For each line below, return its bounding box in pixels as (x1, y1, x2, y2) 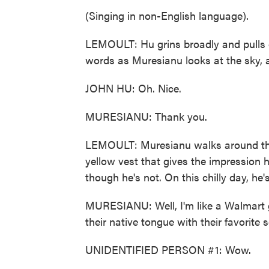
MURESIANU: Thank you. (85, 109, 207, 124)
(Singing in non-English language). (85, 8, 249, 23)
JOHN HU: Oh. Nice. (85, 80, 181, 95)
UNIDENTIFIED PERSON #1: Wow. (85, 242, 251, 257)
